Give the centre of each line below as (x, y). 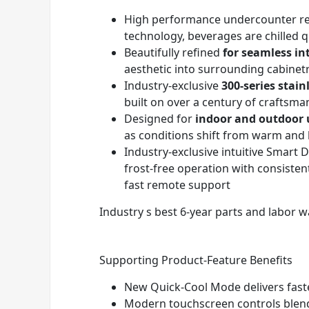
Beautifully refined (173, 52)
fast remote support (177, 185)
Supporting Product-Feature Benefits (196, 260)
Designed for (160, 119)
